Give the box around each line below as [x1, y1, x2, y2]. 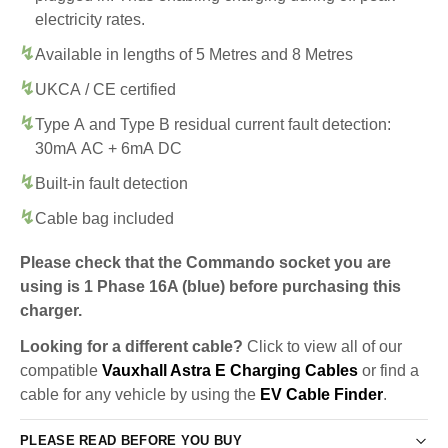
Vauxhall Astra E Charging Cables [102, 361, 358, 379]
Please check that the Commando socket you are [20, 253, 391, 271]
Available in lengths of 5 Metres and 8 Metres [35, 45, 353, 63]
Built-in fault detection [35, 174, 188, 192]
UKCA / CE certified [35, 80, 176, 98]
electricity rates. [35, 10, 145, 28]
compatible [20, 361, 102, 379]
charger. [20, 301, 82, 319]
